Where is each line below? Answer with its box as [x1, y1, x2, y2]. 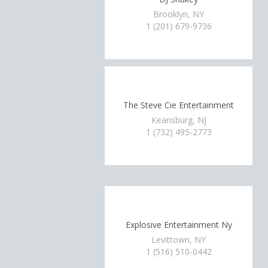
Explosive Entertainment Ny [125, 218, 232, 230]
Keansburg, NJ [151, 114, 206, 126]
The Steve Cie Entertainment [123, 99, 234, 111]
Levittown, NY [151, 234, 206, 245]
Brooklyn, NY [153, 8, 205, 20]
